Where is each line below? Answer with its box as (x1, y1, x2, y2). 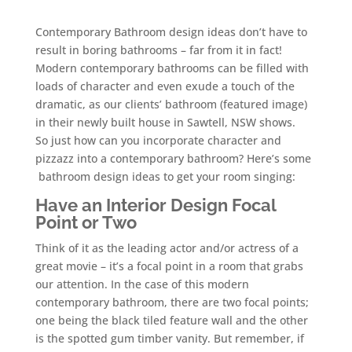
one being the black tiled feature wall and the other (35, 313, 308, 328)
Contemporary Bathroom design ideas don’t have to (35, 24, 307, 40)
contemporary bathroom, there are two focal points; (35, 295, 309, 310)
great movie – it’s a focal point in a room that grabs (35, 258, 303, 274)
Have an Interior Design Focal (35, 195, 276, 216)
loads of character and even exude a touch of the (35, 79, 295, 94)
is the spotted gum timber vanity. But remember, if (35, 331, 304, 346)
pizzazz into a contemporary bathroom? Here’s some (35, 151, 311, 167)
